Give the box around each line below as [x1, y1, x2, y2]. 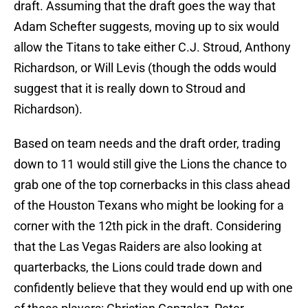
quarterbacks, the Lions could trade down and [14, 260, 262, 275]
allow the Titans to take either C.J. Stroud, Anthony [14, 40, 291, 55]
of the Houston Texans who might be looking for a [14, 198, 284, 213]
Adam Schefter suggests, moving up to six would [14, 19, 279, 34]
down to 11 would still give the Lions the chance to [14, 157, 287, 172]
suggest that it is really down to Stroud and [14, 81, 245, 96]
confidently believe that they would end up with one [14, 280, 293, 296]
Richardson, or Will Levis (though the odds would [14, 60, 276, 76]
